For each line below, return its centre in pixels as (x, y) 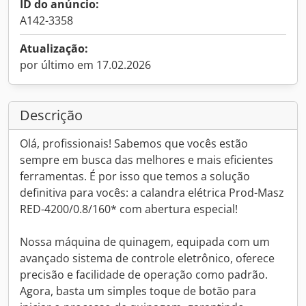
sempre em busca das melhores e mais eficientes (147, 160)
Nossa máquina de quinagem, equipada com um (145, 242)
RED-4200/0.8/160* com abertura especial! (129, 209)
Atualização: (54, 48)
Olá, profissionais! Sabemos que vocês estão (134, 143)
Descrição (51, 115)
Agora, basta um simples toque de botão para (138, 291)
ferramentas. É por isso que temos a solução (135, 176)
